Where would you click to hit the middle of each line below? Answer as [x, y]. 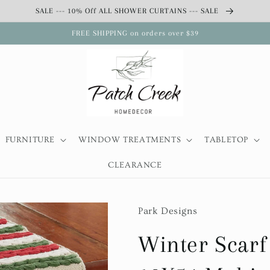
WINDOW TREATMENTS [130, 140]
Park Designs [168, 211]
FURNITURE [30, 140]
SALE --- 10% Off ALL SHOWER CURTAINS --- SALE [128, 11]
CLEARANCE [135, 165]
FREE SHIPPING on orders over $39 [135, 33]
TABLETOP [226, 140]
